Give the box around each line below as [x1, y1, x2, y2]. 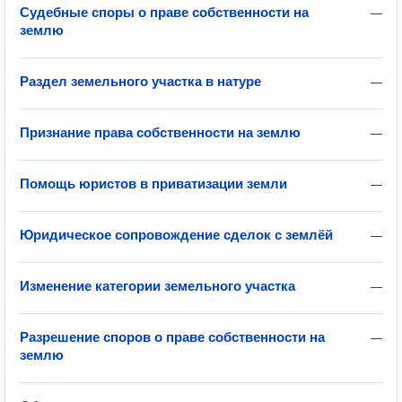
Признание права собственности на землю [20, 125, 301, 140]
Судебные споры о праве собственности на [20, 4, 309, 20]
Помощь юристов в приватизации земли [20, 176, 287, 191]
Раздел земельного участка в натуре [20, 74, 261, 89]
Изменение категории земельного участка [20, 278, 295, 293]
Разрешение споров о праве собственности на [20, 329, 325, 345]
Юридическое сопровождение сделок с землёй [20, 227, 333, 242]
